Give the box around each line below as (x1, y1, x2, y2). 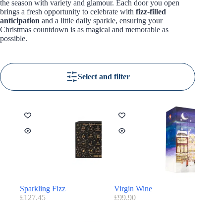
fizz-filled (136, 7, 166, 16)
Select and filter (77, 72, 130, 81)
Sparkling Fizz (20, 184, 65, 193)
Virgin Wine (113, 184, 152, 193)
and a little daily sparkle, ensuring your (40, 16, 163, 25)
